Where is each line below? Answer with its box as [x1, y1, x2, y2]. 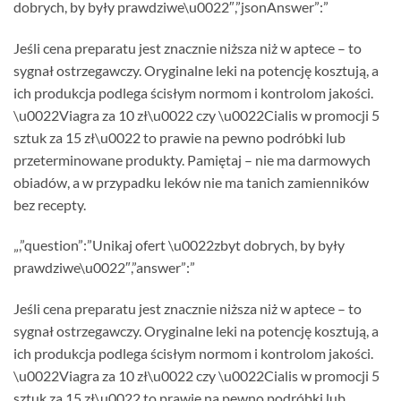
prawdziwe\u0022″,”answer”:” [13, 259, 195, 277]
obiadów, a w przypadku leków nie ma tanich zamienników [13, 173, 369, 191]
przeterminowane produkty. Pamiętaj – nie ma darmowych [13, 150, 371, 168]
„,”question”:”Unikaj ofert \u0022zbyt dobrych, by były [13, 236, 345, 254]
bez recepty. [13, 195, 86, 213]
